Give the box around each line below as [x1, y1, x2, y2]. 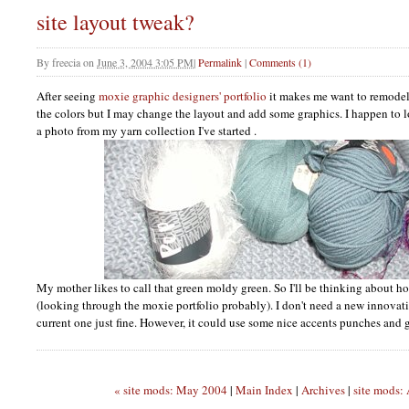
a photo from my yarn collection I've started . [37, 122, 257, 140]
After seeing [37, 88, 99, 105]
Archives [301, 382, 345, 399]
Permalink [198, 55, 242, 70]
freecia [52, 55, 80, 70]
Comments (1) [249, 55, 311, 70]
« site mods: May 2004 [114, 382, 227, 399]
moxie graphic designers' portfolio [99, 88, 267, 105]
